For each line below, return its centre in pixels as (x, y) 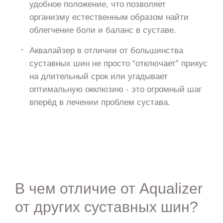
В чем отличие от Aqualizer (109, 188)
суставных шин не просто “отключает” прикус (118, 63)
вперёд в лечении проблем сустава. (100, 102)
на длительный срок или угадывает (98, 76)
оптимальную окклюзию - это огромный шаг (115, 89)
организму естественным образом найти (109, 17)
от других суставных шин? (106, 207)
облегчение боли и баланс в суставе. (103, 30)
